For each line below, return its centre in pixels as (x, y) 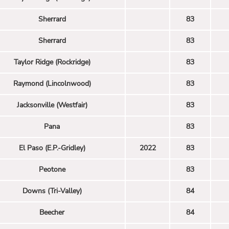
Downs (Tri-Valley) (52, 191)
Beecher (52, 212)
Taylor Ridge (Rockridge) (52, 62)
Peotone (52, 169)
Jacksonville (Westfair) (52, 105)
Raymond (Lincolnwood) (52, 83)
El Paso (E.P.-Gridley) (52, 148)
